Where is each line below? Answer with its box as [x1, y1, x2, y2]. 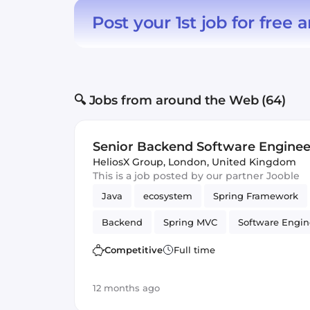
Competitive [104, 244, 163, 255]
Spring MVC [163, 217, 217, 228]
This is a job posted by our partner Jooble [93, 170, 300, 182]
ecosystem [143, 190, 192, 201]
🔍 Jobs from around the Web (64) [74, 93, 286, 108]
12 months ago [93, 282, 160, 293]
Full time [174, 244, 215, 255]
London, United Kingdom [168, 156, 296, 168]
